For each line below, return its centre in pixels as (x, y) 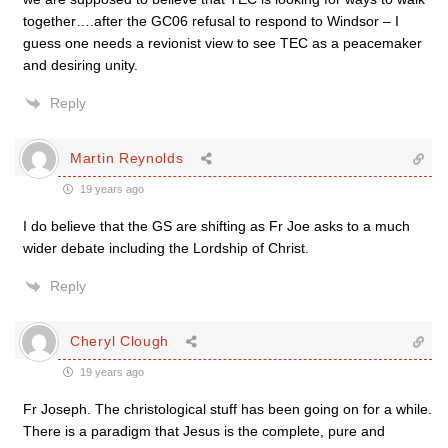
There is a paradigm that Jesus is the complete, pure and (204, 430)
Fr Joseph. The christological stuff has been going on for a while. (227, 408)
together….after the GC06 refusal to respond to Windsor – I (211, 20)
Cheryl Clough (120, 341)
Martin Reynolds (127, 158)
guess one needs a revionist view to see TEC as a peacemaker (222, 42)
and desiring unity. (80, 64)
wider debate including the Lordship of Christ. (166, 247)
